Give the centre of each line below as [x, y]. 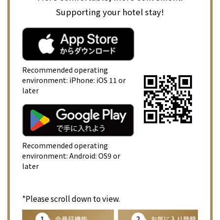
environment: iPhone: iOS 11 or [74, 80]
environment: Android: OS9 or [71, 156]
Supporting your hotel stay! [110, 12]
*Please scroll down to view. [71, 199]
